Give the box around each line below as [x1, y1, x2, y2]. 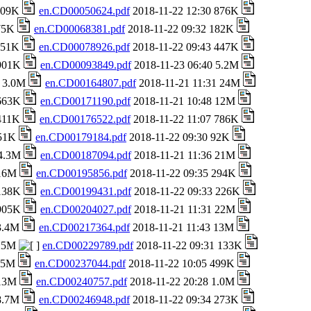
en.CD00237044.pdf [35, 258, 126, 269]
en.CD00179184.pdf [35, 131, 126, 143]
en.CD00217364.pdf [39, 221, 130, 233]
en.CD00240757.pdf [36, 276, 127, 287]
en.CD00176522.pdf [40, 113, 131, 125]
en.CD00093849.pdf [40, 59, 131, 71]
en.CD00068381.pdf [34, 23, 125, 35]
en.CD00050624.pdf [39, 5, 130, 17]
